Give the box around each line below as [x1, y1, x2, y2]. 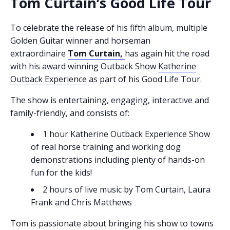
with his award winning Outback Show [10, 61, 158, 72]
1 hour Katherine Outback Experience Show [43, 128, 210, 140]
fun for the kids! [31, 167, 92, 179]
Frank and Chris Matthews [31, 197, 132, 208]
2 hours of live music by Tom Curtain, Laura [43, 184, 210, 196]
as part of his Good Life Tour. [87, 73, 202, 85]
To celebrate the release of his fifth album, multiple [10, 22, 207, 34]
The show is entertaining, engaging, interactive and [10, 94, 209, 106]
